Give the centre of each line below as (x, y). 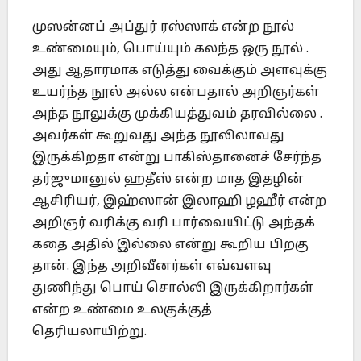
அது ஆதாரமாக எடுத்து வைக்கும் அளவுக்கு (180, 71)
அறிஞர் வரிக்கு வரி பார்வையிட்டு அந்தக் (174, 224)
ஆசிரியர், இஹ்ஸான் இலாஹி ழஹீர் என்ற (179, 202)
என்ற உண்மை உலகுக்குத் (122, 311)
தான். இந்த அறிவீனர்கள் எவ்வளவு (152, 267)
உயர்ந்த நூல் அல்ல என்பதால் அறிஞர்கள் (176, 93)
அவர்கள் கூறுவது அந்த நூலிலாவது (158, 137)
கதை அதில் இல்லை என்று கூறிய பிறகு (170, 245)
